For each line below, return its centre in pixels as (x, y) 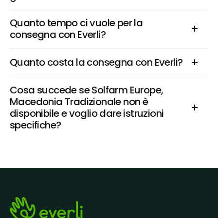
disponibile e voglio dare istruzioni (87, 113)
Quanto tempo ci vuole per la (76, 23)
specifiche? (36, 125)
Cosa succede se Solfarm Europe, (87, 90)
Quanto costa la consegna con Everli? (96, 62)
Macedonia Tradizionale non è (79, 102)
